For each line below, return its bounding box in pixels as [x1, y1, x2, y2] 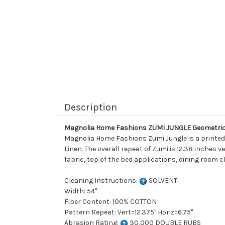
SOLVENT [147, 176, 177, 185]
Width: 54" [64, 187, 97, 196]
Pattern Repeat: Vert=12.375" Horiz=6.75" [64, 208, 193, 217]
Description [64, 101, 117, 114]
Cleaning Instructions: [64, 176, 139, 185]
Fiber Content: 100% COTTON [64, 197, 157, 206]
